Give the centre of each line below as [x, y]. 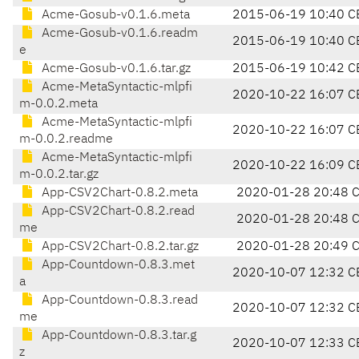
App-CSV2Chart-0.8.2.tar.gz [119, 247]
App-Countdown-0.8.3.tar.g [117, 336]
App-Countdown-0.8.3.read [118, 301]
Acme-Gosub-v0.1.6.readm [118, 34]
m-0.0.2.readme [66, 140]
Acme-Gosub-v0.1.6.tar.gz [115, 69]
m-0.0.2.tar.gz [59, 175]
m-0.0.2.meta [58, 105]
